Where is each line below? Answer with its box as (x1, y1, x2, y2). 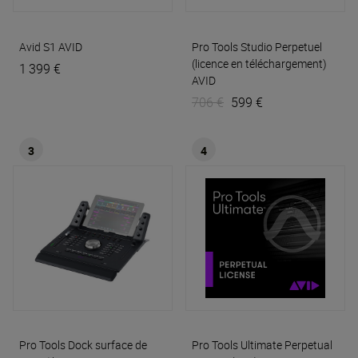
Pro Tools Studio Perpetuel (192, 38, 322, 54)
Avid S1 (19, 38, 56, 54)
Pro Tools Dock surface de (19, 337, 147, 353)
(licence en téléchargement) (192, 55, 327, 71)
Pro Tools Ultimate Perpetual (192, 337, 332, 353)
